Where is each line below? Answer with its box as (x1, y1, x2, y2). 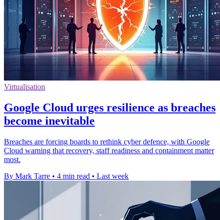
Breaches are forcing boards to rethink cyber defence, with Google (4, 137, 210, 146)
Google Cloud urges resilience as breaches (4, 101, 216, 114)
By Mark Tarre (4, 172, 50, 181)
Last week (97, 172, 129, 181)
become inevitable (4, 114, 95, 128)
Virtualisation (4, 82, 45, 91)
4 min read (57, 172, 90, 181)
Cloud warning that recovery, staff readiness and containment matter (4, 146, 214, 155)
